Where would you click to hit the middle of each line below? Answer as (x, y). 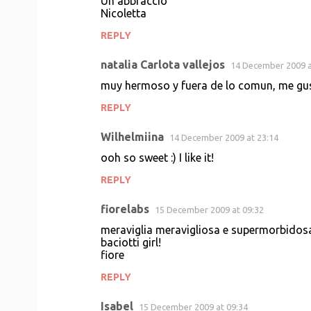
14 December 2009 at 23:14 (224, 137)
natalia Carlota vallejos (163, 65)
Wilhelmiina (132, 137)
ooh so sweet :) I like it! (157, 158)
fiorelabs (125, 209)
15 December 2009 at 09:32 (209, 210)
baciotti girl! (131, 242)
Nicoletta (124, 13)
